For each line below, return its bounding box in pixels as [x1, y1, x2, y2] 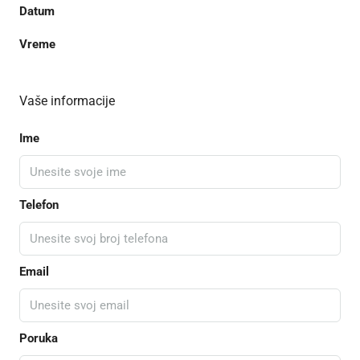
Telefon [19, 197, 59, 212]
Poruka [19, 330, 58, 346]
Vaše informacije [19, 92, 115, 108]
